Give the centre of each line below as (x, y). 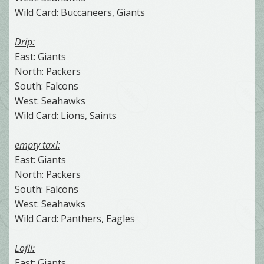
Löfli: (25, 248)
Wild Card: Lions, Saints (66, 115)
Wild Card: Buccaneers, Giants (80, 12)
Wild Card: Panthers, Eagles (75, 218)
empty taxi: (37, 145)
